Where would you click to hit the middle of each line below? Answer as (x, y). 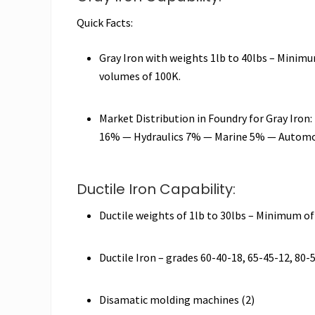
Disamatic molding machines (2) (177, 299)
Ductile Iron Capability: (156, 189)
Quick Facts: (105, 22)
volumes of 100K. (140, 76)
